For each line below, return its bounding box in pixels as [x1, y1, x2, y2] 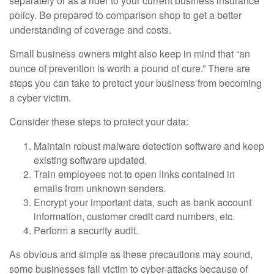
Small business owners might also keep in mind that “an [9, 46, 250, 61]
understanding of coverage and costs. [9, 22, 171, 37]
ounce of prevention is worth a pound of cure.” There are [9, 61, 250, 75]
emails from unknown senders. [34, 180, 166, 195]
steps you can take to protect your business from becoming [9, 75, 262, 90]
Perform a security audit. [34, 223, 138, 237]
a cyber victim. [9, 90, 71, 105]
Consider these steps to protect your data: [9, 114, 188, 128]
